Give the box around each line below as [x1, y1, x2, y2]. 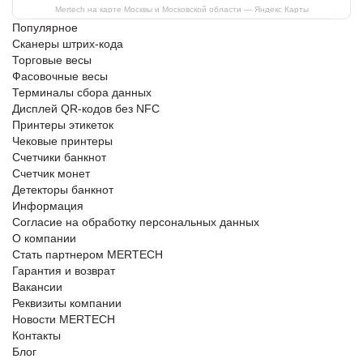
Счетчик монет [12, 167, 90, 180]
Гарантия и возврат [12, 264, 115, 277]
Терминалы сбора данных [12, 86, 152, 99]
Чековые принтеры [12, 135, 113, 147]
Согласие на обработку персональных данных [12, 216, 259, 228]
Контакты [12, 329, 61, 342]
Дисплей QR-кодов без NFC [12, 102, 160, 115]
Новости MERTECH [12, 313, 115, 326]
